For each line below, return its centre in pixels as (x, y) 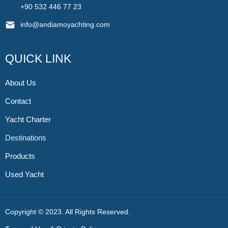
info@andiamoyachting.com (65, 25)
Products (20, 156)
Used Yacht (24, 175)
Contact (18, 101)
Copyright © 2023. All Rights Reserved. (68, 212)
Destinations (26, 138)
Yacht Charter (28, 120)
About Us (21, 83)
